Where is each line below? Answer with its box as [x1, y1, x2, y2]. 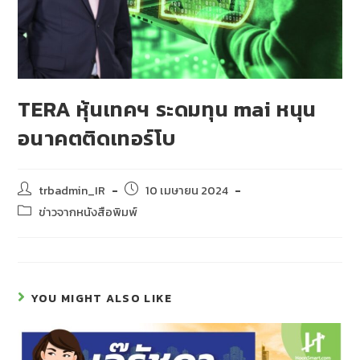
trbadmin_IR [39, 182, 106, 200]
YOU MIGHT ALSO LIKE [31, 290, 173, 308]
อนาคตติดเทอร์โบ [18, 122, 176, 154]
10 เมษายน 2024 [145, 182, 229, 200]
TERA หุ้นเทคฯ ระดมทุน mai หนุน [18, 93, 317, 125]
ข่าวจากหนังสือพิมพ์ [39, 203, 138, 222]
